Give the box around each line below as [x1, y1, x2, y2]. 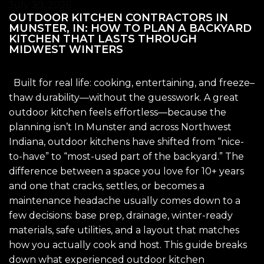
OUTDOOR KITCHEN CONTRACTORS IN [9, 11, 228, 25]
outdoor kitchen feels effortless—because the [9, 107, 226, 118]
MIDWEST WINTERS [9, 42, 123, 57]
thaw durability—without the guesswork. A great [9, 92, 239, 104]
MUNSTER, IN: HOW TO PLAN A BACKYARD [9, 21, 252, 35]
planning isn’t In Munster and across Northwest [9, 121, 232, 133]
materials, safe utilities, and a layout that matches [9, 225, 239, 236]
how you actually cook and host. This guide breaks [9, 239, 247, 251]
